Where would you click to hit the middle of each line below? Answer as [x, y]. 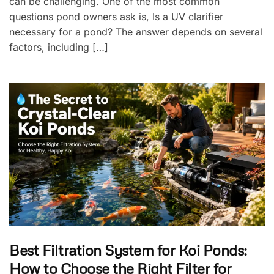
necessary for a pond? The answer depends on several [136, 31]
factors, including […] [59, 47]
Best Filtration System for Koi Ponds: [128, 250]
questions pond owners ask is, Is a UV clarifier [116, 16]
